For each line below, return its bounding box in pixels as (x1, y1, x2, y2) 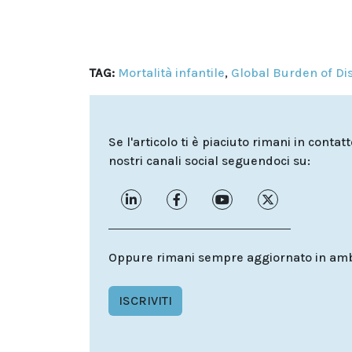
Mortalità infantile (118, 65, 225, 81)
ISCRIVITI (119, 293, 172, 309)
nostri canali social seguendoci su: (108, 153, 310, 169)
